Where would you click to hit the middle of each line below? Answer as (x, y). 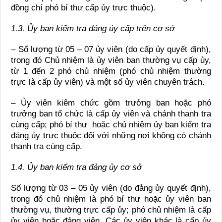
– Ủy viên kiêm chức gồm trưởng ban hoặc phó (111, 103)
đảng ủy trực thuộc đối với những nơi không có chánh (111, 135)
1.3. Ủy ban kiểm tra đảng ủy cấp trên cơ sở (93, 28)
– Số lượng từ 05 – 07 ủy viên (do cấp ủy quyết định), (111, 49)
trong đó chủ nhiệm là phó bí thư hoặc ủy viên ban (111, 199)
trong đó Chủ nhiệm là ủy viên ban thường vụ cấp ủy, (111, 60)
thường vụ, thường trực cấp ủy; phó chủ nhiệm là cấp (111, 210)
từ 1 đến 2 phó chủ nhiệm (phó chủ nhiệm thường (111, 71)
